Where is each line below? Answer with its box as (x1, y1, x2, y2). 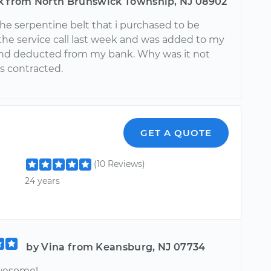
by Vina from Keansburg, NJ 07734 (26, 241, 206, 253)
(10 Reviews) (94, 158, 146, 170)
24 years (25, 175, 60, 186)
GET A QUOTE (140, 127, 212, 139)
